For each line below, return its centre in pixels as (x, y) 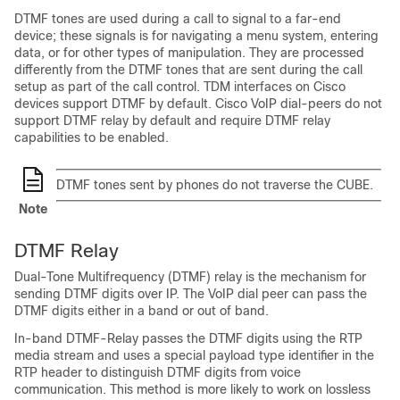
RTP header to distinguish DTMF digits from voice (158, 372)
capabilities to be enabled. (92, 137)
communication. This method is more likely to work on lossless (192, 389)
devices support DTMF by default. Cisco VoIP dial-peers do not (198, 104)
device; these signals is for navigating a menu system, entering (196, 36)
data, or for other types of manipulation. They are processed (189, 53)
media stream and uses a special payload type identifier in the (194, 355)
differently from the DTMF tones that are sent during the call (188, 70)
